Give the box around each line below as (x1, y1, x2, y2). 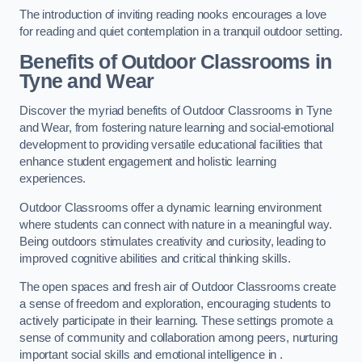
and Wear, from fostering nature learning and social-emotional (19, 121, 335, 135)
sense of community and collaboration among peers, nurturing (19, 331, 338, 345)
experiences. (19, 172, 86, 186)
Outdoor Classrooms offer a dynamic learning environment (19, 200, 322, 214)
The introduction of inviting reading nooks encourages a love (19, 8, 327, 22)
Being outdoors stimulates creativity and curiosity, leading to (19, 234, 326, 248)
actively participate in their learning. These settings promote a (19, 314, 333, 328)
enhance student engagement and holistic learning (19, 155, 277, 169)
